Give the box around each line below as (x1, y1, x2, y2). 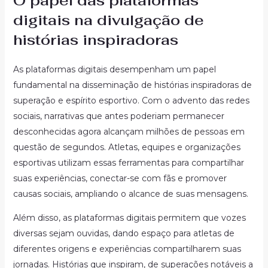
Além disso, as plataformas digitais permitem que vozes (13, 212, 246, 223)
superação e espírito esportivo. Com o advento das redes (13, 95, 249, 106)
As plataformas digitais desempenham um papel (13, 64, 216, 75)
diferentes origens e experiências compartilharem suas (13, 243, 241, 254)
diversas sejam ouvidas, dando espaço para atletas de (13, 228, 234, 239)
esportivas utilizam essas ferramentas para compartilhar (13, 157, 244, 168)
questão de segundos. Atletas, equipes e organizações (13, 142, 240, 153)
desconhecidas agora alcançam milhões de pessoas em (13, 126, 245, 137)
